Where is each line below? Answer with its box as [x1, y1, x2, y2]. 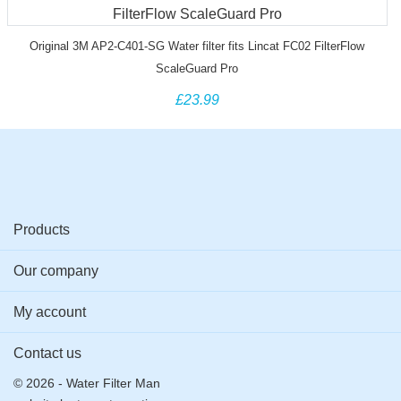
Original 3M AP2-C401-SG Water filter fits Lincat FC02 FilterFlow [30, 39, 365, 54]
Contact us [13, 346, 81, 362]
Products [13, 222, 70, 238]
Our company [13, 263, 98, 279]
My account [13, 304, 86, 320]
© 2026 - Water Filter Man [13, 376, 160, 391]
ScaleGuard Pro [156, 62, 239, 76]
